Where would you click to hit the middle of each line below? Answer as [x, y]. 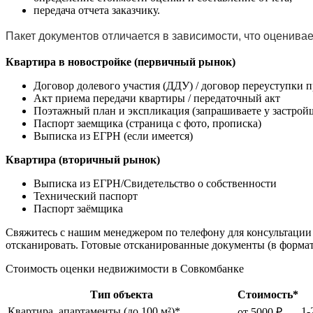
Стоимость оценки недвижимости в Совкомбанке [125, 268]
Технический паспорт [86, 196]
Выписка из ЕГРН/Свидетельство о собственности [155, 183]
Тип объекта [121, 294]
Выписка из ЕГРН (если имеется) [113, 136]
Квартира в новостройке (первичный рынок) [121, 61]
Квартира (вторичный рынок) [83, 159]
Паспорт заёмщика [78, 208]
